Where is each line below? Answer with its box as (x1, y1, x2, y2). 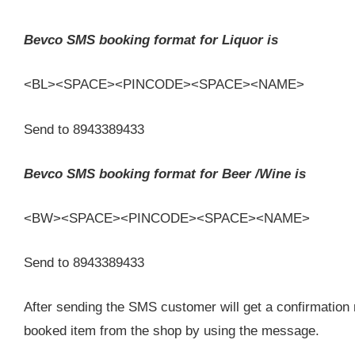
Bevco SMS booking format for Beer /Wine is (24, 165, 306, 181)
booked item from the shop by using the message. (24, 323, 319, 339)
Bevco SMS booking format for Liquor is (24, 32, 278, 48)
